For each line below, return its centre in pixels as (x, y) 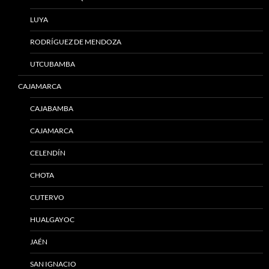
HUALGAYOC (52, 219)
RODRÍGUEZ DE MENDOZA (76, 42)
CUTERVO (47, 197)
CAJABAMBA (52, 108)
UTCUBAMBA (53, 64)
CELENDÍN (48, 153)
